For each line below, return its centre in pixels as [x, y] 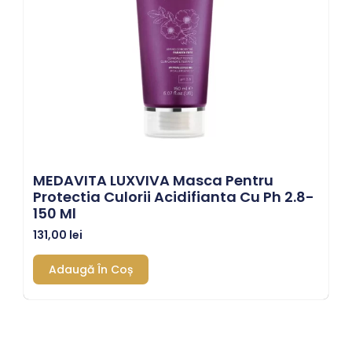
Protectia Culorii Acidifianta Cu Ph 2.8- [174, 196]
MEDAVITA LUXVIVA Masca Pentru [153, 180]
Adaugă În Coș [91, 269]
